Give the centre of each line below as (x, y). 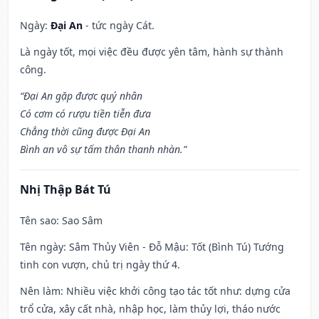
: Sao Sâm (79, 221)
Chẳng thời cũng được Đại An (85, 132)
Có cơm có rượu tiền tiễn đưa (85, 114)
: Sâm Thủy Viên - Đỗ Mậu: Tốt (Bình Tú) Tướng (174, 247)
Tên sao (38, 221)
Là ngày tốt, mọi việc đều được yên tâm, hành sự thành (152, 52)
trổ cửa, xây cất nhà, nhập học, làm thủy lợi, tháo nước (150, 309)
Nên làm (40, 291)
